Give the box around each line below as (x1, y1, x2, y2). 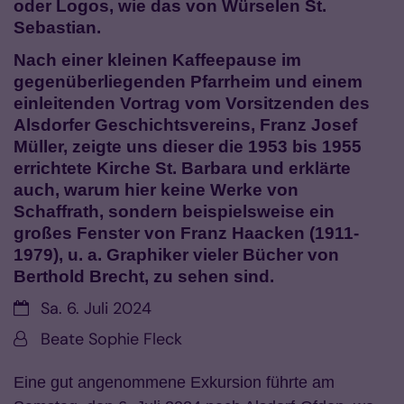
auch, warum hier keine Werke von (14, 180, 298, 200)
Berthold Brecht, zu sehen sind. (14, 267, 274, 287)
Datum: (13, 297, 66, 319)
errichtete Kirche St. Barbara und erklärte (14, 159, 351, 179)
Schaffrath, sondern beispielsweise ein (14, 202, 335, 222)
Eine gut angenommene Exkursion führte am (14, 373, 335, 392)
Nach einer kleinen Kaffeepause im (14, 50, 301, 70)
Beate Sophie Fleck (41, 328, 182, 351)
